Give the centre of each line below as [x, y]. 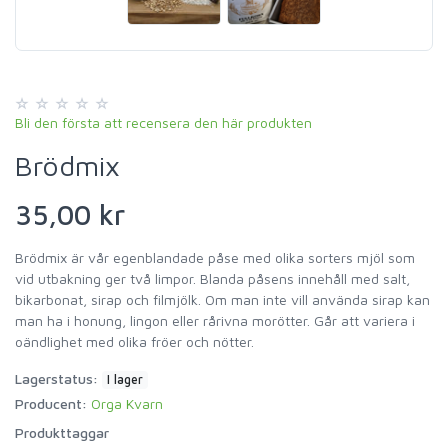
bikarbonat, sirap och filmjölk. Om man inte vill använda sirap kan [222, 299]
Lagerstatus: [56, 378]
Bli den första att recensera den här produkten [163, 122]
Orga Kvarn [127, 403]
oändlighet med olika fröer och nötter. [134, 341]
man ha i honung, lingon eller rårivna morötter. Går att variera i [215, 320]
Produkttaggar [62, 432]
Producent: [51, 403]
